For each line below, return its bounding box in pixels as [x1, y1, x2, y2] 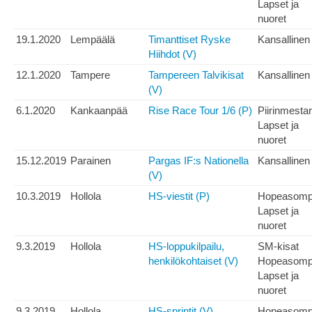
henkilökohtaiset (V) [148, 255, 238, 267]
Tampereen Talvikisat [148, 69, 244, 81]
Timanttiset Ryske [148, 33, 231, 46]
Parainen [70, 155, 111, 167]
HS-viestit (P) [148, 190, 210, 203]
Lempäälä [70, 33, 115, 46]
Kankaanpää [70, 104, 127, 117]
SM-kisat [258, 240, 299, 253]
